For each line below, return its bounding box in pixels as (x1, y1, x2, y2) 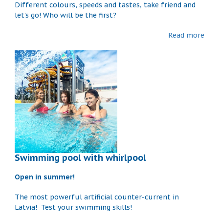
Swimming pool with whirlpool (15, 152, 146, 163)
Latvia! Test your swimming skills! (15, 202, 136, 212)
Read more (168, 30, 204, 40)
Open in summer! (15, 172, 75, 181)
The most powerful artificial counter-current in (15, 192, 179, 201)
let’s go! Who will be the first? (15, 10, 118, 20)
